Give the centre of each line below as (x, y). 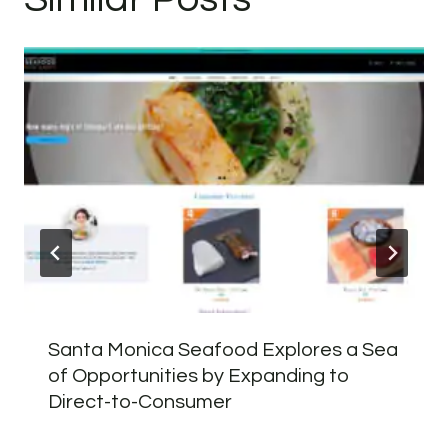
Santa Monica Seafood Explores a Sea (223, 350)
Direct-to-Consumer (140, 402)
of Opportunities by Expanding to (199, 376)
